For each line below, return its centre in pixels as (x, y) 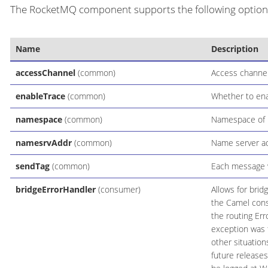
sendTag (32, 166)
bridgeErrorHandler (55, 190)
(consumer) (118, 190)
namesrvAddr (43, 143)
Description (234, 49)
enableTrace (40, 96)
